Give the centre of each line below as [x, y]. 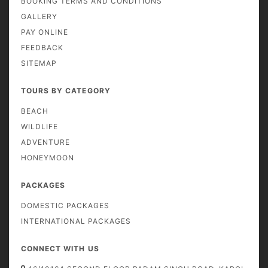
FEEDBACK [42, 48]
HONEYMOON [48, 158]
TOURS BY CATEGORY [66, 91]
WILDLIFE [39, 127]
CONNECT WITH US [60, 249]
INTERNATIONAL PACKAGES [76, 221]
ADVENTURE [45, 142]
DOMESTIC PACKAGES [65, 206]
